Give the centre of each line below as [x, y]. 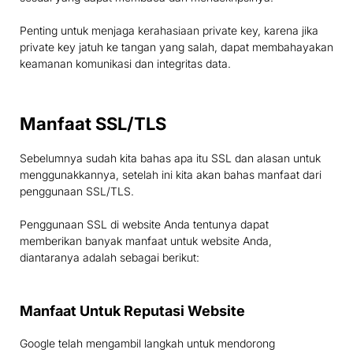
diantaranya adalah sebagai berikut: [110, 258]
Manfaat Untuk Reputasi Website [132, 311]
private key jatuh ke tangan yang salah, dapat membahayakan [176, 47]
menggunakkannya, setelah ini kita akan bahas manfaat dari [171, 175]
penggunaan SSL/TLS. [77, 191]
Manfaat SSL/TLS [93, 124]
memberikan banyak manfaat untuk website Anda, [146, 241]
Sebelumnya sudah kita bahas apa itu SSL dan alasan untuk [170, 158]
